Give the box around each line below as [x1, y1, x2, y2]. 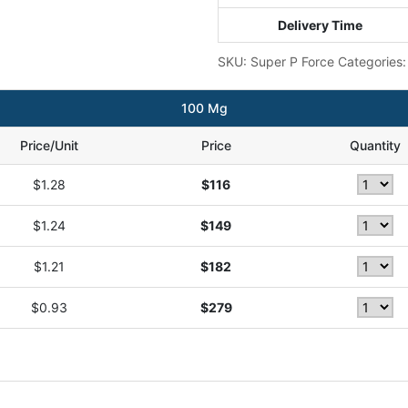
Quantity [349, 138, 401, 153]
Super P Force [250, 54, 334, 69]
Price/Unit [19, 138, 78, 153]
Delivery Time [278, 17, 362, 33]
